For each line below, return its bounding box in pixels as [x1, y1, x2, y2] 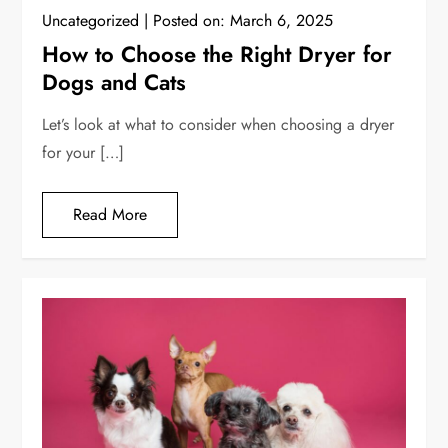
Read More [73, 203, 148, 227]
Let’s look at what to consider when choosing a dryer [42, 113, 395, 137]
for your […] [42, 141, 125, 165]
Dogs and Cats [42, 66, 187, 99]
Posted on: [153, 9, 231, 33]
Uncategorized [42, 9, 140, 33]
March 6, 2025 [230, 9, 334, 33]
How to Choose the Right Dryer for [42, 38, 393, 71]
